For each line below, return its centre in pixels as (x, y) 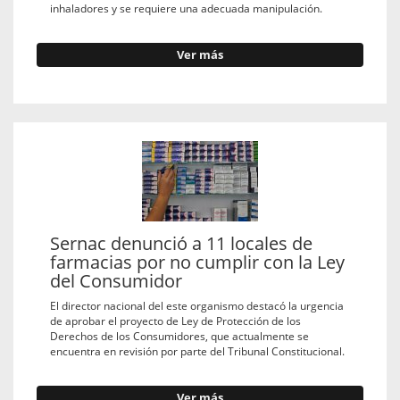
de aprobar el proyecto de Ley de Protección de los (175, 321)
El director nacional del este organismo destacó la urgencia (197, 306)
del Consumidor (116, 280)
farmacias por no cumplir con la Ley (197, 262)
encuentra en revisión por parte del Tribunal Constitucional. (197, 351)
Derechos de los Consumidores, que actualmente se (179, 336)
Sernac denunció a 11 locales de (181, 243)
